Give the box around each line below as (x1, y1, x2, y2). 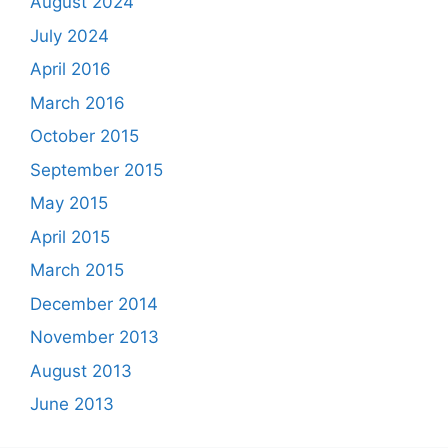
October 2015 (30, 126, 139, 146)
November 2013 (30, 327, 159, 347)
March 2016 (30, 92, 125, 113)
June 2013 (30, 394, 114, 414)
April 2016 (30, 59, 111, 79)
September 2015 (30, 159, 163, 180)
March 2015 (30, 260, 124, 280)
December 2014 (30, 293, 158, 314)
